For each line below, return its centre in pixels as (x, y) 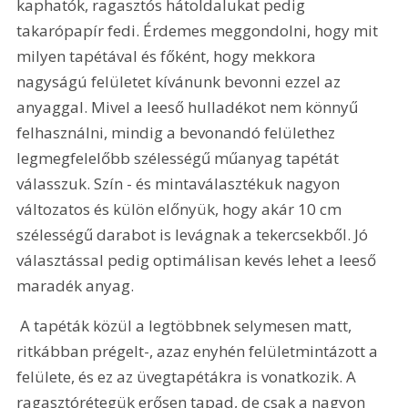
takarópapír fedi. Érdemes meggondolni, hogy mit (199, 31)
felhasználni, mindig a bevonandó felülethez (178, 133)
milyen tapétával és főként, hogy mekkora (168, 56)
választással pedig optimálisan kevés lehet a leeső (199, 260)
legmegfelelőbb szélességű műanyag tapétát (180, 158)
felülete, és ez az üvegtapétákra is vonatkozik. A (189, 376)
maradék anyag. (77, 286)
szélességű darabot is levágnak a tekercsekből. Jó (194, 235)
